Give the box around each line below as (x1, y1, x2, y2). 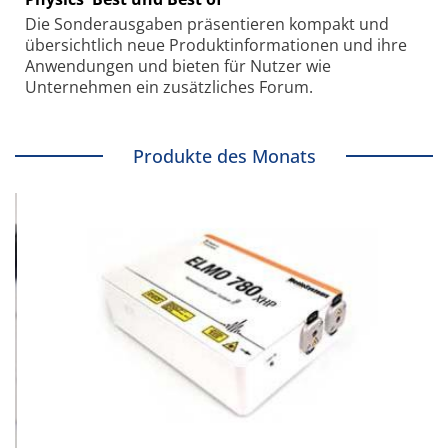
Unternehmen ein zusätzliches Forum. (25, 76, 313, 99)
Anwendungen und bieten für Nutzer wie (25, 55, 331, 78)
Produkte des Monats (132, 144, 316, 169)
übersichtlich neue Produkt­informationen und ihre (25, 34, 407, 57)
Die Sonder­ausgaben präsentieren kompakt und (25, 13, 389, 36)
